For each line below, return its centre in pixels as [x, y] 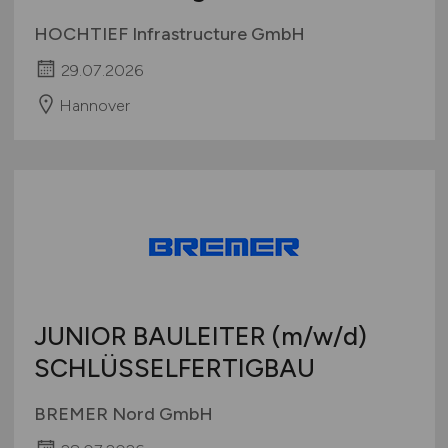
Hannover [94, 105]
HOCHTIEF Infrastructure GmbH [169, 34]
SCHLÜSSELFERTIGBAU [174, 367]
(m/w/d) [319, 335]
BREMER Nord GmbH [123, 413]
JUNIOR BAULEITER [152, 335]
